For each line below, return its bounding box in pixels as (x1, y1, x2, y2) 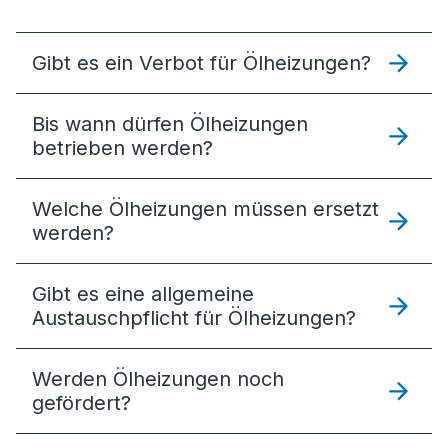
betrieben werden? (32, 136, 213, 160)
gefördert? (32, 391, 131, 415)
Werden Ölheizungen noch (32, 367, 284, 391)
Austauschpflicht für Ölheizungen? (32, 306, 356, 330)
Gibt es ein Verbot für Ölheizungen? (32, 51, 371, 75)
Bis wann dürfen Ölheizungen (32, 112, 308, 136)
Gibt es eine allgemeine (32, 282, 254, 306)
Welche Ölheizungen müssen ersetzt (32, 197, 379, 221)
